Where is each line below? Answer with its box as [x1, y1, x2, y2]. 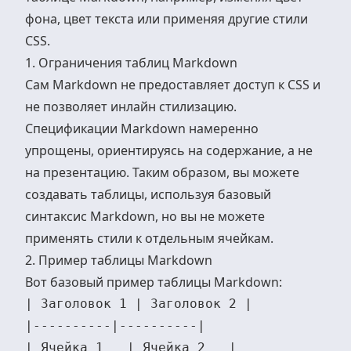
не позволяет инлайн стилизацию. [25, 98, 237, 115]
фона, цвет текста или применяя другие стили [25, 10, 308, 27]
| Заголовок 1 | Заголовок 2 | [25, 296, 252, 311]
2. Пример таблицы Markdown [25, 251, 212, 269]
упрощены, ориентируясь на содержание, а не [25, 142, 313, 159]
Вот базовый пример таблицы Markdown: [25, 273, 282, 291]
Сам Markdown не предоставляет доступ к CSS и [25, 76, 320, 93]
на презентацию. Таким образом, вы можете [25, 164, 299, 181]
